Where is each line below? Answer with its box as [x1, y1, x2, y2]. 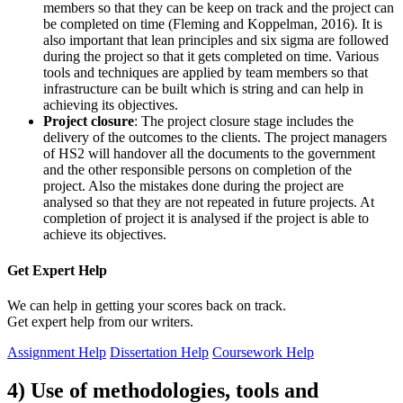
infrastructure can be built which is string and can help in [43, 81, 363, 97]
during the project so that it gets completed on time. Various [43, 49, 379, 65]
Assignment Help [7, 344, 106, 360]
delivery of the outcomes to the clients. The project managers [43, 130, 387, 146]
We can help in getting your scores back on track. [7, 297, 286, 313]
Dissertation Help [110, 344, 209, 360]
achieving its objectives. [43, 97, 178, 113]
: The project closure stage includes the [134, 113, 354, 130]
